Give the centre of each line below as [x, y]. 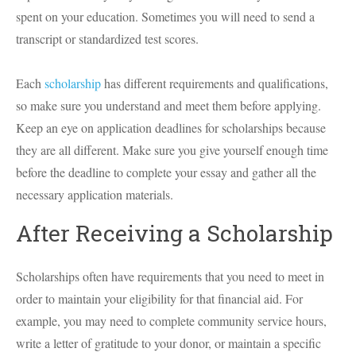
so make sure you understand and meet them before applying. [168, 105]
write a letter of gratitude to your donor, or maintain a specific [168, 343]
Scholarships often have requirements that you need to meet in [170, 276]
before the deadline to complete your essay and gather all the [166, 172]
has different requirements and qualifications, [215, 83]
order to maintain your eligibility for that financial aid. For [159, 298]
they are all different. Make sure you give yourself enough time [172, 150]
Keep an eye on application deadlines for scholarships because [171, 128]
